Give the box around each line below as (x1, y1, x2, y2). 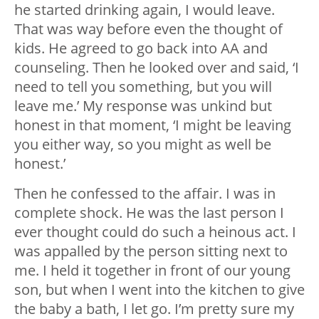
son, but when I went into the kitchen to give (14, 280, 305, 300)
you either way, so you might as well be (14, 135, 271, 155)
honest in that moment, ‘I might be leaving (14, 115, 291, 135)
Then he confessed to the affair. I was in (14, 184, 276, 204)
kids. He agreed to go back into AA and (14, 38, 268, 58)
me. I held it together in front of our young (14, 261, 291, 281)
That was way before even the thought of (14, 19, 283, 39)
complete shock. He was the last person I (14, 203, 284, 223)
